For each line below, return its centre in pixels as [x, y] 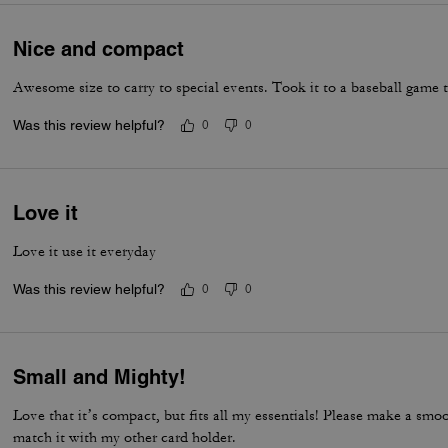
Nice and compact [99, 49]
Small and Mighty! [100, 377]
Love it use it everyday [85, 251]
